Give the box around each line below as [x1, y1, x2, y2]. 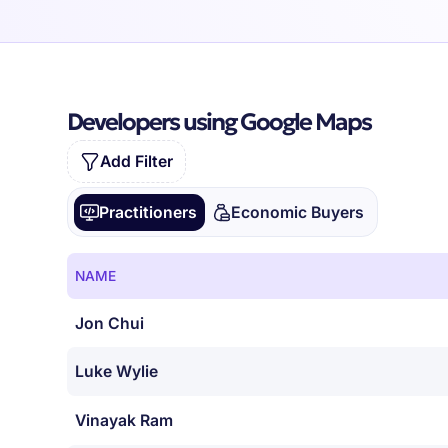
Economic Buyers [230, 202, 364, 222]
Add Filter [99, 152, 173, 172]
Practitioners [99, 202, 198, 222]
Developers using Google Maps [67, 107, 372, 138]
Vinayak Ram [75, 411, 174, 431]
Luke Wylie [75, 362, 159, 382]
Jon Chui [75, 313, 145, 333]
